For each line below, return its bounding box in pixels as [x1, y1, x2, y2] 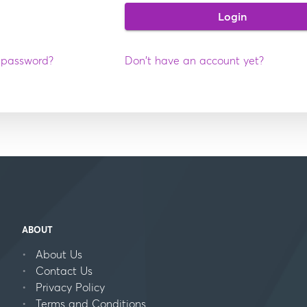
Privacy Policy [36, 280, 105, 294]
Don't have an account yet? [125, 53, 265, 67]
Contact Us [36, 264, 93, 278]
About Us [36, 247, 82, 261]
